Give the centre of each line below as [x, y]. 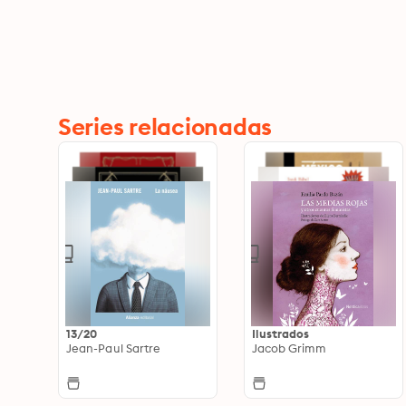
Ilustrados [280, 334]
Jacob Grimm [289, 348]
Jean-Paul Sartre [114, 348]
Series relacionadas [165, 126]
